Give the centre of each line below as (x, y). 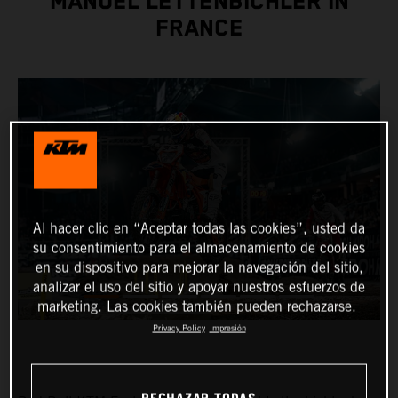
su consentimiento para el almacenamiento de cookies (199, 248)
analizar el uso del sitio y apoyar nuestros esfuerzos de (199, 287)
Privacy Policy (179, 328)
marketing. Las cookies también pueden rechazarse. (197, 306)
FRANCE (199, 29)
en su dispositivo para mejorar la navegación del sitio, (199, 267)
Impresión (227, 328)
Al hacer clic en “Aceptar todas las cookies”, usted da (199, 228)
